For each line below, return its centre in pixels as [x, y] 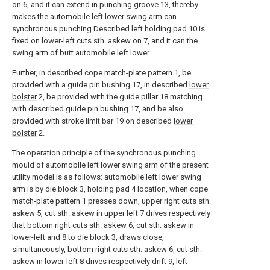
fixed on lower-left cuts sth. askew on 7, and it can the [105, 41]
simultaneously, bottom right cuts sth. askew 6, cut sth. [107, 249]
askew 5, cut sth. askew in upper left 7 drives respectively [111, 213]
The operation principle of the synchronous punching [104, 153]
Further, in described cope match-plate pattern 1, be [102, 73]
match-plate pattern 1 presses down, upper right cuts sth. [111, 201]
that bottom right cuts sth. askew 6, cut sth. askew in [103, 225]
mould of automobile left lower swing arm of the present [110, 165]
